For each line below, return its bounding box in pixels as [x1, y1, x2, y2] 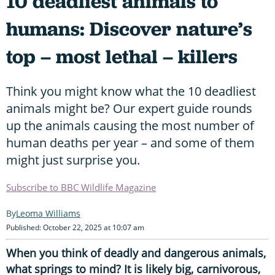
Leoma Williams [16, 207, 80, 219]
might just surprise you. [6, 151, 140, 168]
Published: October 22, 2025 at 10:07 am [6, 222, 144, 233]
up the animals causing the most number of [6, 117, 254, 134]
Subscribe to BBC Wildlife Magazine [6, 180, 156, 193]
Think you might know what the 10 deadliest [6, 82, 256, 99]
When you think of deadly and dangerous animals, [6, 245, 266, 260]
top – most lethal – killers [6, 43, 238, 69]
